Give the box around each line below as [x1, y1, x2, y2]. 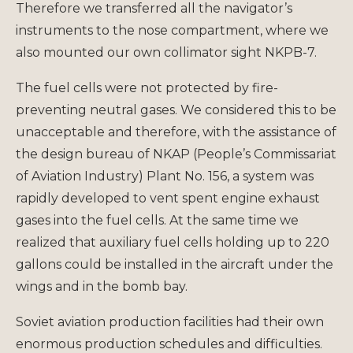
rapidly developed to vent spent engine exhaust [16, 190, 320, 206]
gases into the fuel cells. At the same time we [16, 212, 299, 228]
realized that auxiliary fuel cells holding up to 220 [16, 234, 329, 250]
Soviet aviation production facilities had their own [16, 314, 324, 329]
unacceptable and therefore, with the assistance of [16, 124, 336, 139]
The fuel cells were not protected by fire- [16, 80, 278, 95]
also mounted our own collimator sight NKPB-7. [16, 44, 317, 60]
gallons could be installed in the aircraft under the [16, 256, 333, 272]
